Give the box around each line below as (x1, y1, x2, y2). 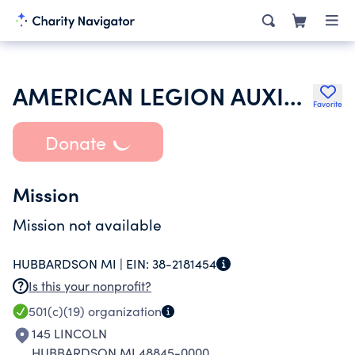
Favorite (313, 98, 342, 109)
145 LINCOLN (32, 325, 107, 342)
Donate (44, 129, 106, 155)
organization (85, 303, 162, 319)
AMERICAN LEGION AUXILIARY (284, 78, 302, 112)
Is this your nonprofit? (29, 277, 151, 294)
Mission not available (13, 214, 162, 235)
